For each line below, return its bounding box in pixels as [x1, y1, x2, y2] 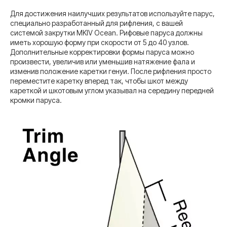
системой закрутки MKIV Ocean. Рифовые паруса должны [10, 28, 203, 37]
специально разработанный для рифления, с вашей [10, 18, 183, 27]
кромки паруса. [10, 95, 62, 104]
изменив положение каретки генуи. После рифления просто [10, 66, 211, 75]
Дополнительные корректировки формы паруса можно [10, 47, 194, 56]
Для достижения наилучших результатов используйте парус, [10, 9, 215, 18]
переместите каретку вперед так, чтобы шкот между [10, 76, 188, 85]
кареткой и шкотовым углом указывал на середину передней [10, 86, 214, 95]
